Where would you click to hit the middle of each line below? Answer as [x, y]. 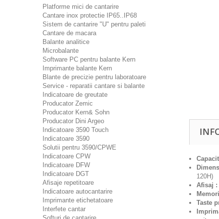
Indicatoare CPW [66, 156]
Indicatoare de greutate [75, 95]
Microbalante [61, 51]
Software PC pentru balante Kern [89, 59]
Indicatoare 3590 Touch [76, 130]
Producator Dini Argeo [73, 121]
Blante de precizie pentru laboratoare [94, 77]
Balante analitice [66, 42]
